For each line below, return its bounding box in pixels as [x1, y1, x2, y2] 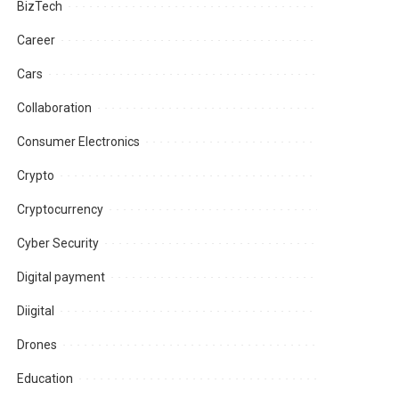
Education [17, 371, 74, 387]
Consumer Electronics [17, 134, 141, 150]
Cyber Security [17, 236, 100, 251]
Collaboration [17, 101, 93, 116]
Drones [17, 338, 58, 353]
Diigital [17, 304, 55, 319]
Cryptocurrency [17, 202, 104, 217]
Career [17, 33, 56, 48]
